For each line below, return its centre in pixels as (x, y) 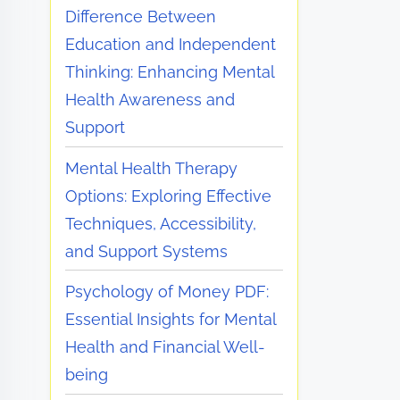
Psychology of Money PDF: (167, 292)
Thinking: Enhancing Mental (170, 72)
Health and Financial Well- (166, 347)
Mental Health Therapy (152, 168)
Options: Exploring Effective (169, 196)
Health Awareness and (150, 100)
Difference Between (141, 17)
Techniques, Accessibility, (161, 223)
